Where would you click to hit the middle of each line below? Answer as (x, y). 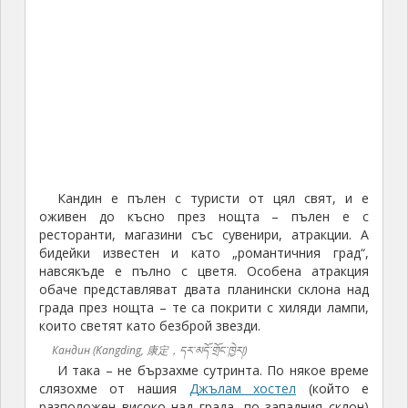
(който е (333, 389)
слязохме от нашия (114, 389)
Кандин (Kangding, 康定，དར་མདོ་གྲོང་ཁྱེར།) (149, 351)
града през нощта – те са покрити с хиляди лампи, (204, 308)
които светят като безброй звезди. (149, 326)
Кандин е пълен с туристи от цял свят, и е (213, 199)
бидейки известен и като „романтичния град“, (204, 253)
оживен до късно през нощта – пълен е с (204, 217)
